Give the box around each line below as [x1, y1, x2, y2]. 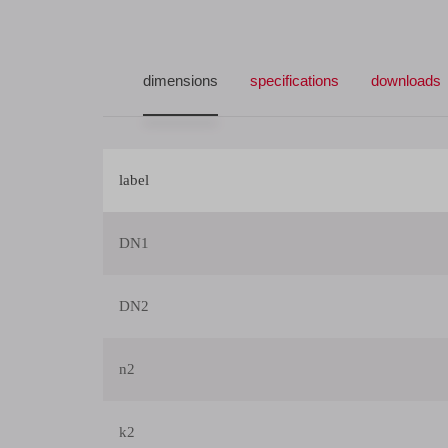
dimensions [143, 72, 218, 89]
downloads [371, 72, 441, 89]
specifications [250, 72, 339, 89]
